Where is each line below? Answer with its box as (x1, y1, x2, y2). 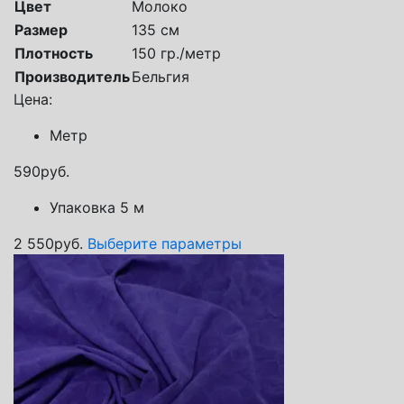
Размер (14, 20, 68, 39)
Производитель (14, 67, 130, 86)
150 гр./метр (132, 43, 221, 62)
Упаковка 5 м (50, 197, 144, 216)
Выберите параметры (87, 234, 242, 252)
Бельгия (132, 67, 189, 86)
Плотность (14, 43, 93, 62)
